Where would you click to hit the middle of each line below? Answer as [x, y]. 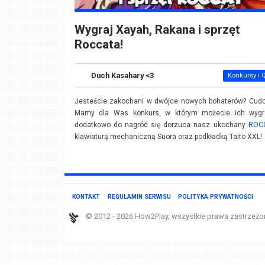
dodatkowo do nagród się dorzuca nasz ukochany [161, 125]
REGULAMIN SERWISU [139, 196]
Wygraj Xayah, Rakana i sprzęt [157, 30]
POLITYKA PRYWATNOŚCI [216, 196]
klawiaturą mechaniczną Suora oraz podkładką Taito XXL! [168, 137]
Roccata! [98, 45]
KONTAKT [86, 196]
